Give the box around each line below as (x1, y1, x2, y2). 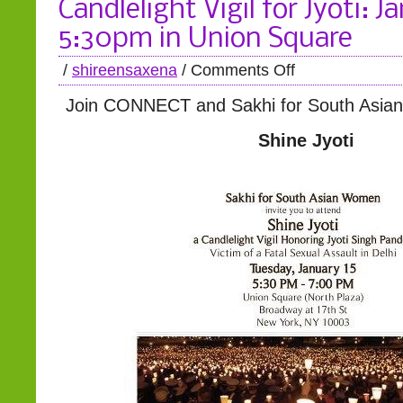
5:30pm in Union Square (58, 25, 353, 54)
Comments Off (191, 61, 295, 79)
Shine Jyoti (257, 130, 354, 150)
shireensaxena (72, 61, 177, 79)
